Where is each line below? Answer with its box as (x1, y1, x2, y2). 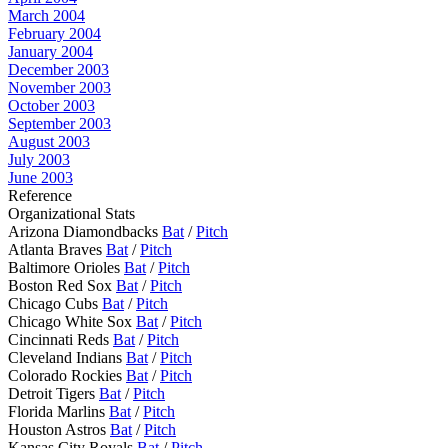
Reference (8, 187, 72, 204)
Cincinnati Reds (8, 331, 113, 348)
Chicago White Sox (8, 313, 136, 330)
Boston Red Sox (8, 277, 116, 294)
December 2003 (8, 61, 109, 78)
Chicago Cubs (8, 295, 102, 312)
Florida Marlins (8, 403, 109, 420)
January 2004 (8, 43, 93, 60)
